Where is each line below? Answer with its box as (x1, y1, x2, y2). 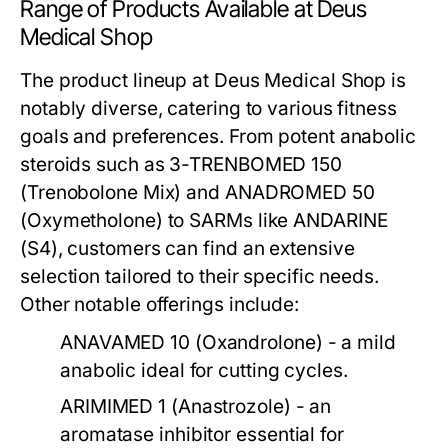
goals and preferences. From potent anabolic (20, 125, 416, 148)
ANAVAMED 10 (60, 331, 190, 354)
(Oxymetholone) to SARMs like (20, 209, 294, 232)
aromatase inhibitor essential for (60, 423, 344, 446)
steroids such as (20, 153, 170, 176)
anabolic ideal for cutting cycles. (60, 359, 348, 382)
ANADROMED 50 (224, 181, 375, 204)
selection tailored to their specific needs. (20, 265, 379, 288)
